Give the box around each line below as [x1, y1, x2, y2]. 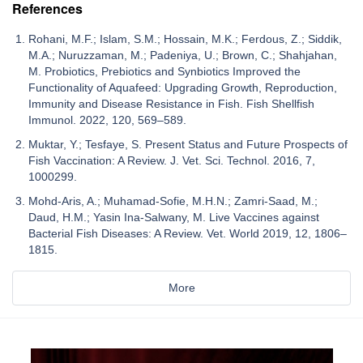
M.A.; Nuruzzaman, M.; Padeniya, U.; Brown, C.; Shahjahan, [28, 48, 337, 62]
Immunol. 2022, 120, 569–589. [28, 113, 186, 126]
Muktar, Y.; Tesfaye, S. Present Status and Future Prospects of [28, 137, 348, 151]
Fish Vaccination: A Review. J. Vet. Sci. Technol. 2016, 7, [28, 153, 315, 167]
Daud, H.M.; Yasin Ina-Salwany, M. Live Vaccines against [28, 210, 319, 224]
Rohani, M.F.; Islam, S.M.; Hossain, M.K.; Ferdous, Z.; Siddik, [28, 32, 342, 45]
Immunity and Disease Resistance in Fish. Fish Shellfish [28, 96, 314, 110]
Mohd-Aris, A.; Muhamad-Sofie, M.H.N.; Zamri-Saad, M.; [28, 194, 318, 207]
